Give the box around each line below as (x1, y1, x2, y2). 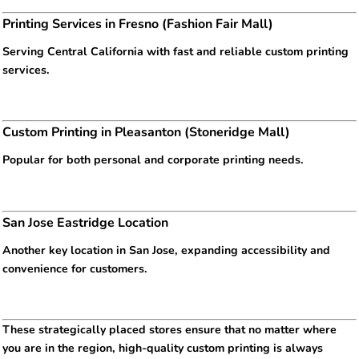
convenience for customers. (2, 260, 147, 276)
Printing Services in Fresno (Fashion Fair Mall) (2, 14, 273, 33)
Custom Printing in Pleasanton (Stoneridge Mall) (2, 123, 290, 142)
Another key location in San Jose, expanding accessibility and (2, 242, 330, 258)
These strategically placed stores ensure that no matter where (2, 321, 337, 337)
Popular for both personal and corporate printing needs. (2, 152, 304, 168)
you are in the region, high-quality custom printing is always (2, 340, 323, 356)
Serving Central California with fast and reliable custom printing (2, 43, 349, 59)
